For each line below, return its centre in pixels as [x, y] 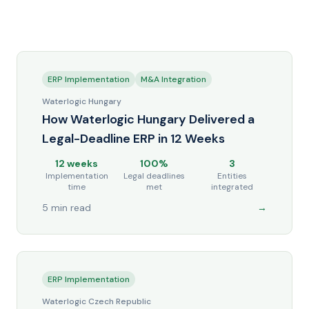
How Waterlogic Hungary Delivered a [148, 119]
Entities [232, 176]
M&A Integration [173, 79]
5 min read [67, 208]
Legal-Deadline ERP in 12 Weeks [133, 139]
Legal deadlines [154, 176]
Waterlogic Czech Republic [97, 301]
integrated [232, 187]
